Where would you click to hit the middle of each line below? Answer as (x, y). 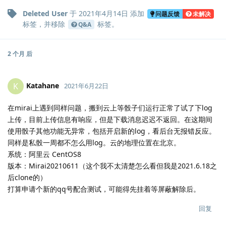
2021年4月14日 (103, 14)
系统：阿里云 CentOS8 (44, 154)
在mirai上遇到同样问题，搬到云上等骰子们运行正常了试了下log (110, 108)
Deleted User (45, 14)
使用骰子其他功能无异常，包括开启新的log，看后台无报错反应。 (112, 131)
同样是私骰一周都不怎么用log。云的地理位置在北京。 (94, 143)
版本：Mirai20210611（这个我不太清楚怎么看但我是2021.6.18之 (112, 166)
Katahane (43, 85)
